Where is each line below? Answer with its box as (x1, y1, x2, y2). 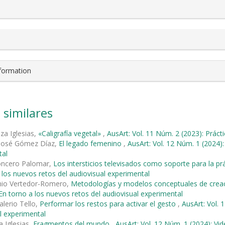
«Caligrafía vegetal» (38, 128, 103, 138)
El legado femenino (59, 138, 124, 148)
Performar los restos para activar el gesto (40, 198, 178, 208)
